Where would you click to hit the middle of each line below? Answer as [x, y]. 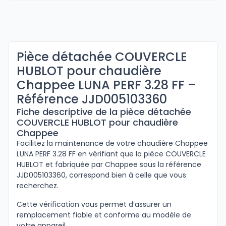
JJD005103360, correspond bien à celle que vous [101, 175]
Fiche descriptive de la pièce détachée [104, 112]
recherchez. [38, 186]
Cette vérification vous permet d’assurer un [94, 204]
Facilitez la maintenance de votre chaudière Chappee [112, 143]
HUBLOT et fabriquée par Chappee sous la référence [109, 164]
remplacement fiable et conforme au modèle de [104, 215]
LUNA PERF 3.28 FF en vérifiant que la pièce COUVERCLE [111, 154]
